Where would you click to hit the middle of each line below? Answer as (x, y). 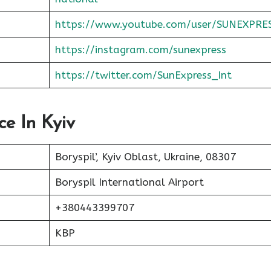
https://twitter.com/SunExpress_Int (143, 75)
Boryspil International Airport (129, 182)
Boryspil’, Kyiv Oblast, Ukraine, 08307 (145, 157)
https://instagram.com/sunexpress (140, 49)
